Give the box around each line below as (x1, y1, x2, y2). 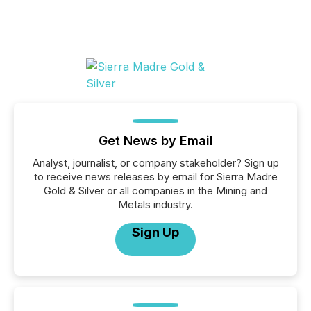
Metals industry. (118, 198, 193, 211)
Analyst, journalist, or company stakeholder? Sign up (32, 156, 279, 169)
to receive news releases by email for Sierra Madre (33, 170, 278, 183)
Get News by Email (98, 133, 213, 148)
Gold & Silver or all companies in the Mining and (44, 184, 267, 197)
